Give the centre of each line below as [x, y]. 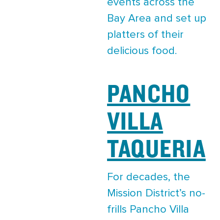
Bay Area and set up [157, 18]
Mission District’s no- [156, 193]
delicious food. [142, 51]
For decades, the [149, 177]
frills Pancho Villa [148, 209]
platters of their [145, 35]
